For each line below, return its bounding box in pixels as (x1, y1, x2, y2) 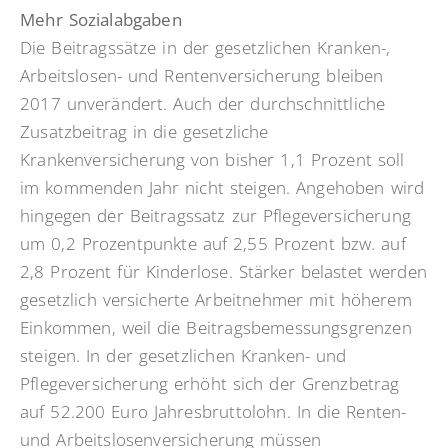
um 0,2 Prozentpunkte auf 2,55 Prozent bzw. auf (20, 232, 406, 256)
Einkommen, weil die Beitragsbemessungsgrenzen (20, 316, 412, 340)
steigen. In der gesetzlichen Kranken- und (20, 344, 347, 368)
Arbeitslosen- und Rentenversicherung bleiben (20, 64, 384, 88)
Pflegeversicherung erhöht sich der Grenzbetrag (20, 372, 400, 396)
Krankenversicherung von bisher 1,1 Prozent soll (20, 148, 405, 172)
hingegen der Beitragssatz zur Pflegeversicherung (20, 204, 411, 228)
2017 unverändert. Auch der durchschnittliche (20, 92, 386, 116)
